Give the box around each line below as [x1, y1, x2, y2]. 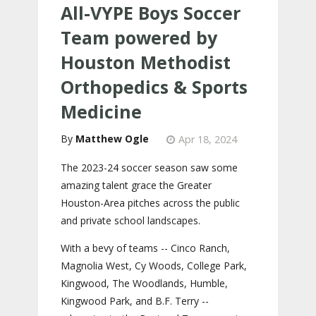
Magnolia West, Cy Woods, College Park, [61, 259, 247, 273]
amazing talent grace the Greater [61, 178, 212, 193]
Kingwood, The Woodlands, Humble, [61, 276, 228, 291]
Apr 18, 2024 [178, 133, 237, 147]
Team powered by [61, 25, 217, 50]
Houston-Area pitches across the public [61, 196, 240, 210]
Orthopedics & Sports [61, 75, 248, 99]
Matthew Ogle [75, 132, 149, 146]
